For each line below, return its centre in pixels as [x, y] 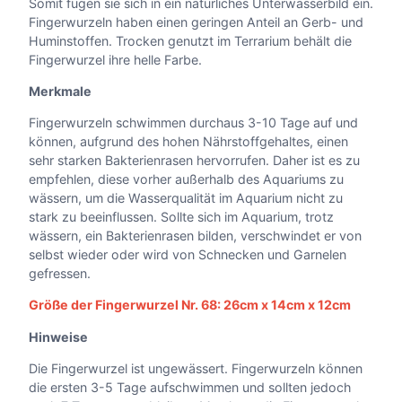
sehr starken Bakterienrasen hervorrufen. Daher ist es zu [194, 160]
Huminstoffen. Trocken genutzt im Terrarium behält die [190, 40]
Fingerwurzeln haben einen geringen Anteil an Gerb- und [196, 22]
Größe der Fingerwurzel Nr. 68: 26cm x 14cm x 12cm [190, 305]
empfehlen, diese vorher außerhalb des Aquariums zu [186, 179]
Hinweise [58, 336]
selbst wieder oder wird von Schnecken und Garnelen [188, 254]
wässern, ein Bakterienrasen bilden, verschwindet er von [195, 236]
